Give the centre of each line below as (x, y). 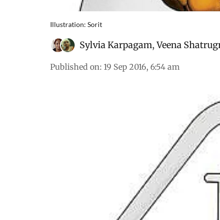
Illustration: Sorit (76, 24)
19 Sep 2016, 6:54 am (142, 67)
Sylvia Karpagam (116, 45)
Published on (75, 67)
